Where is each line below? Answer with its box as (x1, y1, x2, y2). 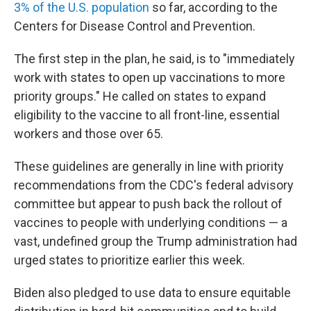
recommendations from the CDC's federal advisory (14, 178, 294, 192)
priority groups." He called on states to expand (14, 89, 266, 103)
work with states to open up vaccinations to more (14, 70, 285, 85)
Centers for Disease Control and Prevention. (14, 19, 255, 33)
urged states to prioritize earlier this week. (14, 253, 245, 267)
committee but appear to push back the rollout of (14, 196, 283, 211)
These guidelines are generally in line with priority (14, 159, 284, 174)
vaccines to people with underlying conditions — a (14, 215, 287, 230)
